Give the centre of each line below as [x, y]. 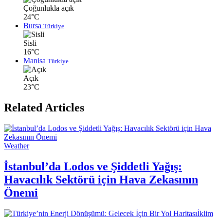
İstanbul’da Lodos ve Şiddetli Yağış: [93, 167]
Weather [17, 146]
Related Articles [44, 108]
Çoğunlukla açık [49, 8]
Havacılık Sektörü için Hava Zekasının [101, 180]
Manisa [36, 61]
